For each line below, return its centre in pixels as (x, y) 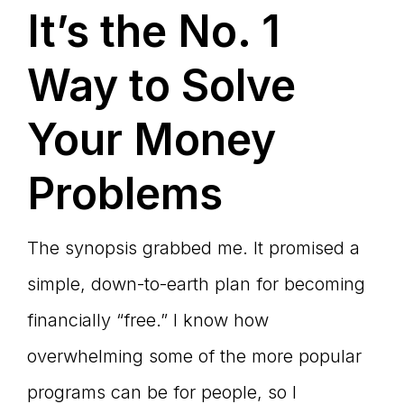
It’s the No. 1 (154, 32)
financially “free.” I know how (148, 321)
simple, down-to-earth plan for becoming (196, 285)
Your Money (151, 140)
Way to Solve (161, 86)
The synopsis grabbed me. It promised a (193, 248)
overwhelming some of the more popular (194, 357)
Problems (125, 194)
